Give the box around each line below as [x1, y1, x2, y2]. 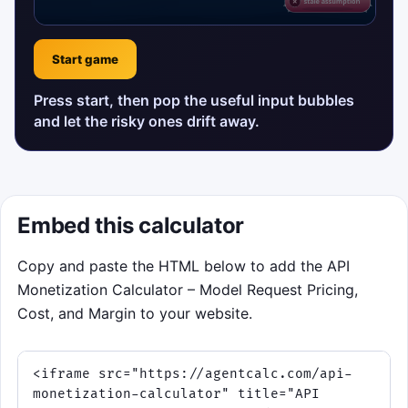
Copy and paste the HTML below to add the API [17, 256, 351, 275]
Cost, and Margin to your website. [17, 303, 253, 322]
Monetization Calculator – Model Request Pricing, [17, 280, 359, 299]
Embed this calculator [17, 211, 244, 239]
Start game [52, 51, 118, 66]
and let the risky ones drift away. [34, 111, 260, 130]
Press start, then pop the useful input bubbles [34, 90, 354, 109]
